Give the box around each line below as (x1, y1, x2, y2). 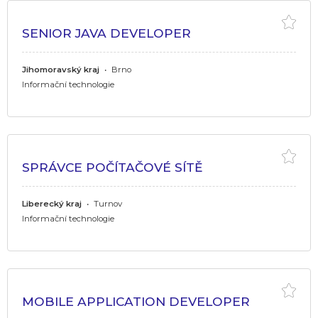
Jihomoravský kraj (22, 64, 99, 75)
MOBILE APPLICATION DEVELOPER (22, 293, 250, 309)
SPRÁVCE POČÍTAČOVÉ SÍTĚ (22, 159, 203, 175)
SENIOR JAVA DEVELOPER (22, 25, 191, 40)
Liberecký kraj (22, 198, 82, 209)
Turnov (92, 198, 122, 209)
